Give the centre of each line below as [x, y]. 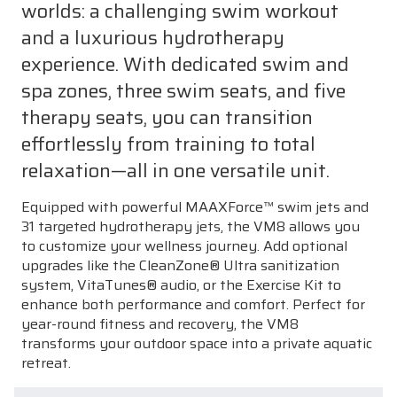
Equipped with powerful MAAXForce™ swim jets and [195, 206]
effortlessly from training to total [168, 143]
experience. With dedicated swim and [185, 63]
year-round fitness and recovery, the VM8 [160, 323]
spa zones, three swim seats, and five [183, 90]
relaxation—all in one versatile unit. [175, 170]
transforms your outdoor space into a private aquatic [197, 343]
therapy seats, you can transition [167, 117]
